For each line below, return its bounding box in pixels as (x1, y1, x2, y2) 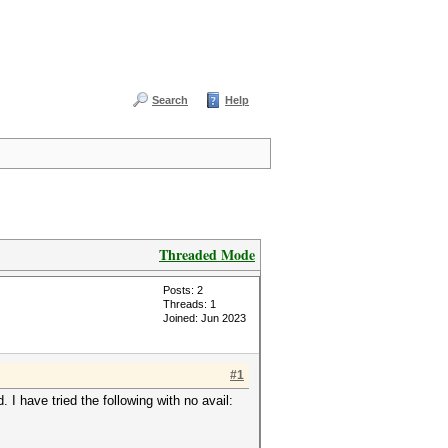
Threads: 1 (163, 298, 216, 310)
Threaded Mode (159, 244, 255, 265)
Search (152, 94, 188, 106)
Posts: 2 (163, 284, 203, 296)
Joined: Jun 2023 (163, 312, 246, 324)
